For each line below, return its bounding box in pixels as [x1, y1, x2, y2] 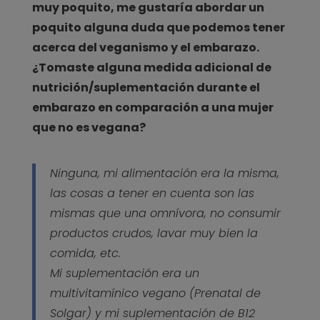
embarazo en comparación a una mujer [31, 99, 274, 116]
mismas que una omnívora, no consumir [49, 204, 281, 221]
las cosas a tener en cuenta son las [49, 184, 254, 201]
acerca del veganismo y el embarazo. [31, 39, 259, 56]
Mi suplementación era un [49, 264, 199, 281]
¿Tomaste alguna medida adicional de [31, 59, 271, 76]
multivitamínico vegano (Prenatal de [49, 284, 261, 301]
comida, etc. [49, 244, 121, 261]
